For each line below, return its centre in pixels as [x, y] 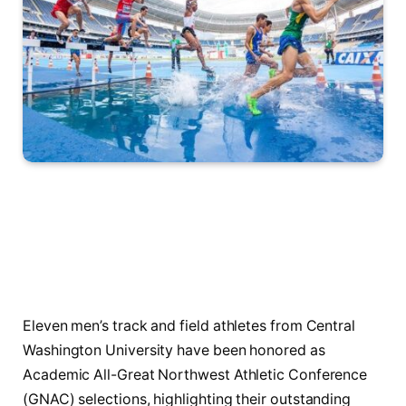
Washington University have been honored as [174, 350]
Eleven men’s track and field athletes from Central [189, 325]
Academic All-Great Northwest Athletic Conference [195, 374]
